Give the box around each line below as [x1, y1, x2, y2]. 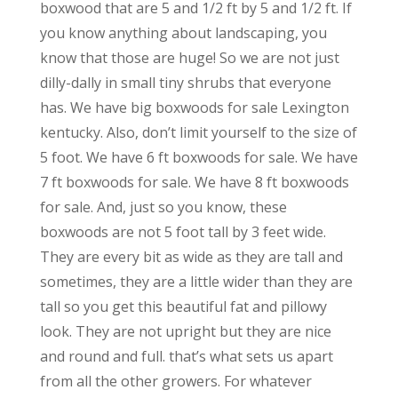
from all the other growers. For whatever [39, 370, 312, 391]
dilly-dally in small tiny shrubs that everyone [39, 72, 331, 92]
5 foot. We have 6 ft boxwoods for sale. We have [39, 147, 358, 167]
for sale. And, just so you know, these [39, 196, 287, 217]
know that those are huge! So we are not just [39, 47, 339, 68]
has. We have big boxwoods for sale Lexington [39, 97, 349, 117]
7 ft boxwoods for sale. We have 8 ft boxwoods [39, 171, 349, 192]
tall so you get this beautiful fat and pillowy [39, 296, 327, 316]
